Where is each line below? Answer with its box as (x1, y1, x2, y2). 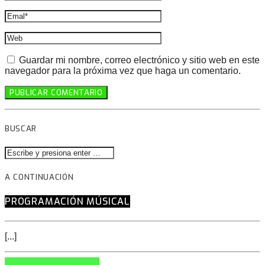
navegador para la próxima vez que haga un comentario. (5, 66, 241, 76)
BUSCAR (5, 123, 37, 134)
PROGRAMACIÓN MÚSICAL (5, 195, 130, 208)
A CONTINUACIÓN (5, 172, 74, 182)
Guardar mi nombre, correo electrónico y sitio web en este (19, 55, 260, 66)
